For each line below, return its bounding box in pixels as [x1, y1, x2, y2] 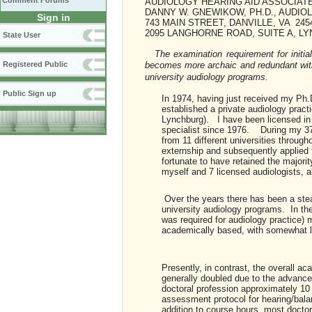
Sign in [36, 12, 70, 23]
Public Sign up [3, 89, 56, 97]
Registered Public [3, 60, 68, 68]
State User [3, 31, 40, 39]
